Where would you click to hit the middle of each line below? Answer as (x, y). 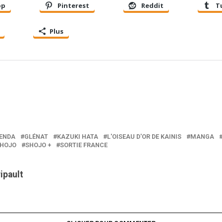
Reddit (152, 6)
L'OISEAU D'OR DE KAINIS (144, 136)
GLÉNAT (36, 136)
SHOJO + (38, 145)
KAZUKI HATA (78, 136)
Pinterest (73, 6)
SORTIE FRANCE (84, 145)
